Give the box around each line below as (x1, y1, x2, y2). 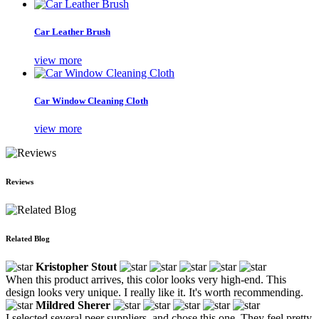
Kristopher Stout (36, 260, 117, 273)
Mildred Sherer (36, 298, 110, 311)
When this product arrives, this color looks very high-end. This (6, 273, 286, 286)
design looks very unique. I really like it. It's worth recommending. (6, 286, 303, 298)
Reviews (6, 177, 33, 186)
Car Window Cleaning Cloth (34, 95, 148, 106)
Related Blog (6, 234, 50, 243)
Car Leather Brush (34, 26, 110, 38)
